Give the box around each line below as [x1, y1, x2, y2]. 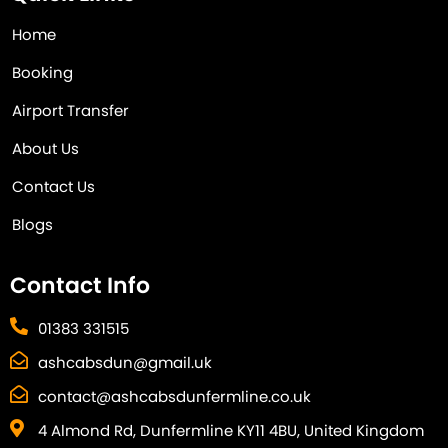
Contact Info [10, 269, 150, 301]
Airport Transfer [12, 99, 129, 121]
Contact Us [12, 175, 95, 197]
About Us [12, 137, 79, 159]
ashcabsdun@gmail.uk [37, 352, 212, 373]
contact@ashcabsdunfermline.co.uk [37, 386, 311, 407]
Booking [12, 61, 73, 83]
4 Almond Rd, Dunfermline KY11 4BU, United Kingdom [37, 420, 424, 441]
